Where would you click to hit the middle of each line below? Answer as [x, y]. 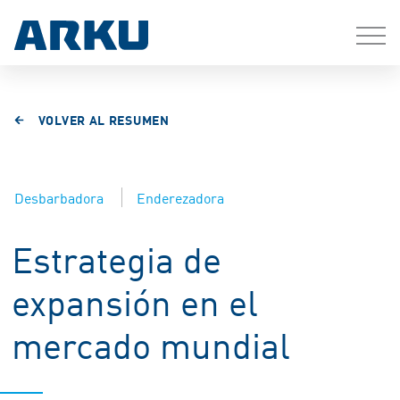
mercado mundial [151, 343]
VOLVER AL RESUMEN [104, 119]
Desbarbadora [59, 197]
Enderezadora [180, 197]
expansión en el [135, 300]
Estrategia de [117, 258]
